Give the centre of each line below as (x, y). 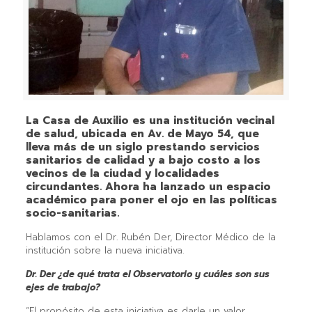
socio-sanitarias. (72, 213)
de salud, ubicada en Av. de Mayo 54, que (142, 133)
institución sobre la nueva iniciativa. (104, 250)
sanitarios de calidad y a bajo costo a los (143, 160)
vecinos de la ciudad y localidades (122, 173)
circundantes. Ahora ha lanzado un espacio (148, 186)
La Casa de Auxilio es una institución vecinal (150, 120)
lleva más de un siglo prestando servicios (142, 147)
